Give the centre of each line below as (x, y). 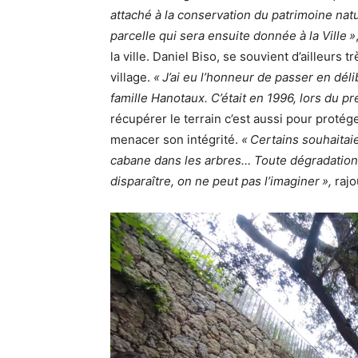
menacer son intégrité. (176, 140)
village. (132, 78)
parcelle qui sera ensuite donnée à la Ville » (233, 36)
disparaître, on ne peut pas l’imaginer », (223, 181)
